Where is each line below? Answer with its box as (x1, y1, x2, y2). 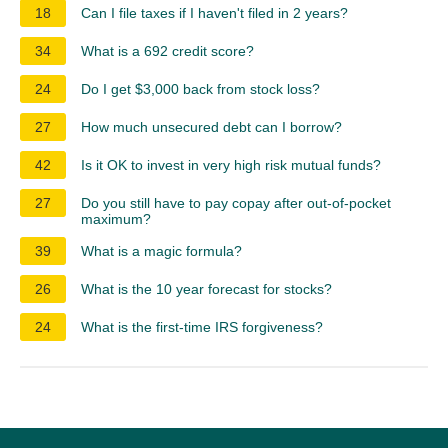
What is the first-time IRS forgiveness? (81, 318, 323, 335)
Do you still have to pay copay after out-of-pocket (81, 194, 391, 211)
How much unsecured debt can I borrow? (81, 118, 342, 135)
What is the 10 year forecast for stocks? (81, 280, 332, 297)
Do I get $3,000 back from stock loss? (81, 80, 320, 97)
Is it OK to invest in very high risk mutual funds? (81, 156, 381, 173)
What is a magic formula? (81, 242, 242, 259)
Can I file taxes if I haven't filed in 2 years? (81, 4, 348, 21)
